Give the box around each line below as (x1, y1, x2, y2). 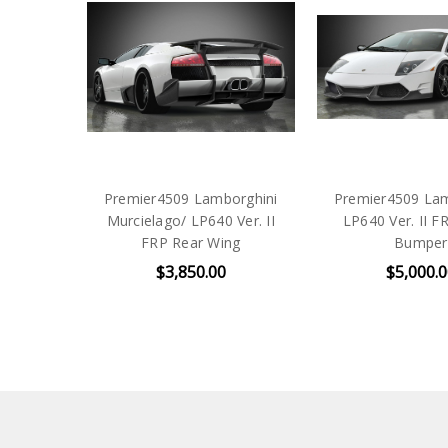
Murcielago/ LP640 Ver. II (106, 210, 275, 230)
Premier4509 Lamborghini (103, 188, 278, 208)
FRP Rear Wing (141, 232, 241, 252)
